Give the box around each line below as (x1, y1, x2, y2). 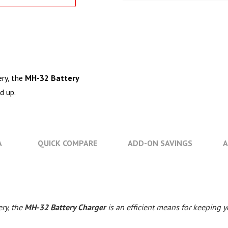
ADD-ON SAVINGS (128, 138, 192, 148)
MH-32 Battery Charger (24, 202, 106, 212)
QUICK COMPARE (38, 138, 97, 148)
